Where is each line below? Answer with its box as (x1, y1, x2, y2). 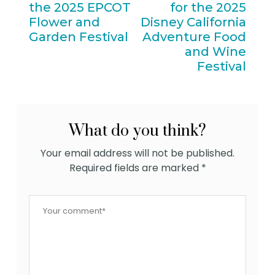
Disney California (140, 15, 246, 30)
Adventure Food (142, 29, 246, 45)
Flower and (29, 15, 101, 30)
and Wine (184, 44, 246, 60)
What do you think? (69, 122, 206, 141)
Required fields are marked (69, 161, 201, 176)
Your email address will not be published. (41, 146, 234, 161)
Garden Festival (29, 29, 129, 45)
